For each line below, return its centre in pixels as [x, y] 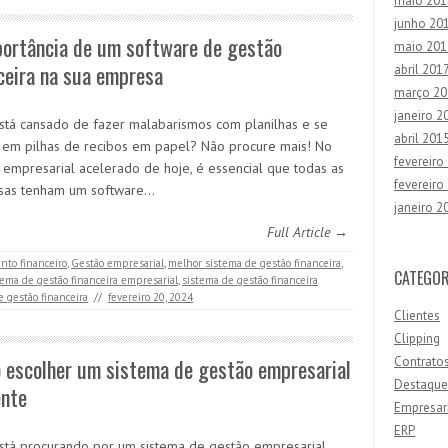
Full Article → [307, 232]
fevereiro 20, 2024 [150, 297]
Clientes [417, 315]
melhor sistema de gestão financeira [254, 263]
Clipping [417, 338]
